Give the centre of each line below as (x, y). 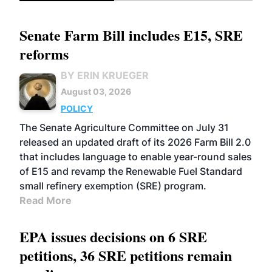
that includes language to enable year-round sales (136, 157)
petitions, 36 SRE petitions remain (126, 255)
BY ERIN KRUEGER (105, 75)
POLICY (77, 108)
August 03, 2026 (96, 91)
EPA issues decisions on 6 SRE (113, 236)
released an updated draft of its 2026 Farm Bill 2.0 (135, 142)
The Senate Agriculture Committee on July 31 (124, 127)
